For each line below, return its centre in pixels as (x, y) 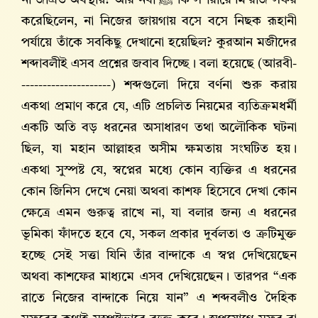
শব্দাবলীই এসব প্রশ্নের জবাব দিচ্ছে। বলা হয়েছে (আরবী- (159, 64)
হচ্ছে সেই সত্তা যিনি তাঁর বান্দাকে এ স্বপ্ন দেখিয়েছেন (159, 256)
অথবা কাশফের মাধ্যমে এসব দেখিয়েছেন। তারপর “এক (159, 277)
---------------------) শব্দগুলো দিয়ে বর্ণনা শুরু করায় (159, 86)
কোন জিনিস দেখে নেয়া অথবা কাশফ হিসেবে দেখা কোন (159, 192)
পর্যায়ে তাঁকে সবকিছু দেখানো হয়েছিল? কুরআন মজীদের (159, 43)
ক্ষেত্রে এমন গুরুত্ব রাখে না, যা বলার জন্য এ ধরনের (159, 213)
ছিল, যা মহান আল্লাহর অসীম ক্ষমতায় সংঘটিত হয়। (159, 149)
